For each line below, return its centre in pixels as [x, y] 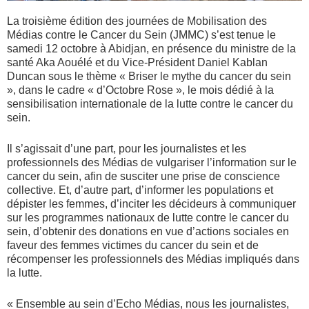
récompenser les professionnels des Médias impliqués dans [153, 259]
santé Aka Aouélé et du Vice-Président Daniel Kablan [137, 63]
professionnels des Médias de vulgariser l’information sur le [152, 163]
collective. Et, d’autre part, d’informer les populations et [140, 190]
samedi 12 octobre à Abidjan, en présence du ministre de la [151, 49]
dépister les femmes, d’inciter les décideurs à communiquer [151, 204]
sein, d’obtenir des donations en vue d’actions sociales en [148, 232]
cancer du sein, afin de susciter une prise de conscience [143, 177]
